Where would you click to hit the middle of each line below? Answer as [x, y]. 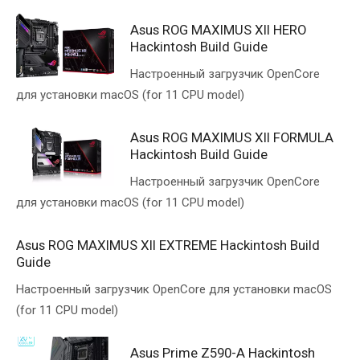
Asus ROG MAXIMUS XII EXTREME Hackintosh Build [168, 245]
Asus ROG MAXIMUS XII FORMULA [232, 137]
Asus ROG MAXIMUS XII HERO [219, 30]
